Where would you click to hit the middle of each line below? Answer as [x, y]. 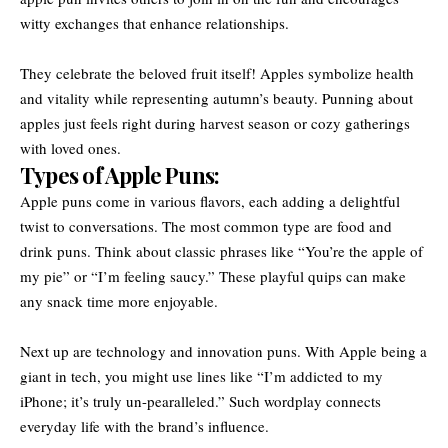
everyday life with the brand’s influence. [144, 425]
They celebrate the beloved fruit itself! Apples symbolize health [217, 72]
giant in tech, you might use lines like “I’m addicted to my [201, 375]
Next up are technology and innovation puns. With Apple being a [223, 350]
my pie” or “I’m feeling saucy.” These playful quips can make [213, 275]
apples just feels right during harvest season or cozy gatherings [215, 122]
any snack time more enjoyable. [119, 300]
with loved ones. [70, 147]
